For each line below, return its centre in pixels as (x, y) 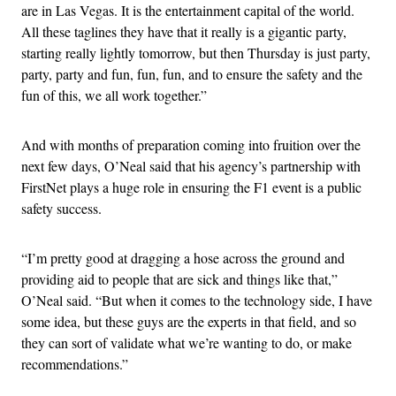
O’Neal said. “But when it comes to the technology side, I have (197, 301)
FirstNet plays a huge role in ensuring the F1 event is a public (191, 187)
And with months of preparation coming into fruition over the (191, 145)
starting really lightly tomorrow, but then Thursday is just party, (196, 53)
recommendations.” (75, 364)
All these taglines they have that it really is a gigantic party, (184, 32)
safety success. (61, 209)
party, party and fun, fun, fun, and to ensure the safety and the (192, 74)
